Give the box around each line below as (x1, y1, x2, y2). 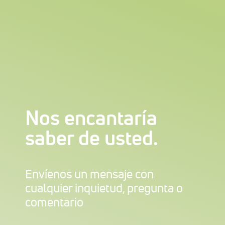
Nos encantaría (25, 105, 157, 131)
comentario (25, 194, 83, 209)
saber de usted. (25, 125, 158, 151)
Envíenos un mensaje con (25, 166, 154, 181)
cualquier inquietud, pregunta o (25, 180, 183, 195)
